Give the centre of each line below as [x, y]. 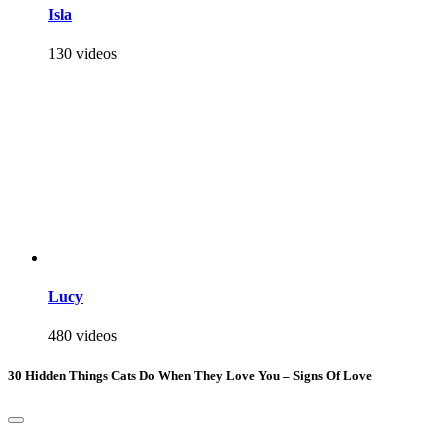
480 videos [82, 336]
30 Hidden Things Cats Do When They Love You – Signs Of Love [190, 375]
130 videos [82, 53]
